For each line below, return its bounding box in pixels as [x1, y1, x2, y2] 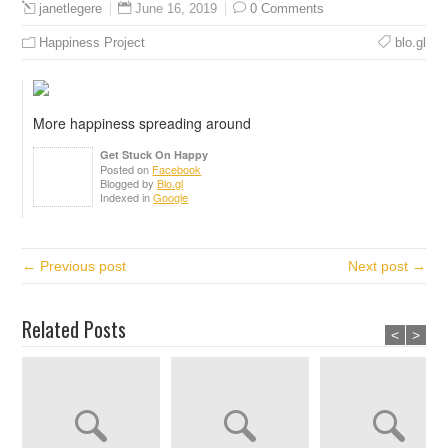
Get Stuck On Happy [100, 147, 209, 162]
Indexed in [97, 189, 154, 205]
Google [153, 189, 189, 205]
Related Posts [22, 314, 127, 344]
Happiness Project [39, 35, 146, 50]
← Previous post [22, 258, 127, 274]
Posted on [97, 161, 153, 177]
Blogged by [97, 175, 158, 191]
